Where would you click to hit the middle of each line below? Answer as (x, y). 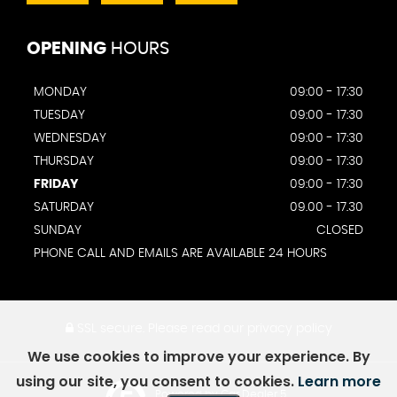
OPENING (66, 49)
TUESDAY (59, 116)
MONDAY (60, 93)
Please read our (195, 329)
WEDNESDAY (70, 139)
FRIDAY (56, 185)
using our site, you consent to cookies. (157, 381)
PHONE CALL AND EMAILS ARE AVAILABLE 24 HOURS (180, 254)
